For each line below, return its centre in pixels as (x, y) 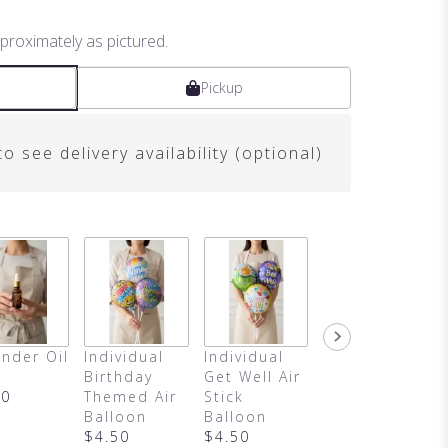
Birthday (118, 377)
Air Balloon (368, 377)
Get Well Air (252, 377)
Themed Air (130, 397)
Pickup (221, 87)
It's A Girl (361, 357)
